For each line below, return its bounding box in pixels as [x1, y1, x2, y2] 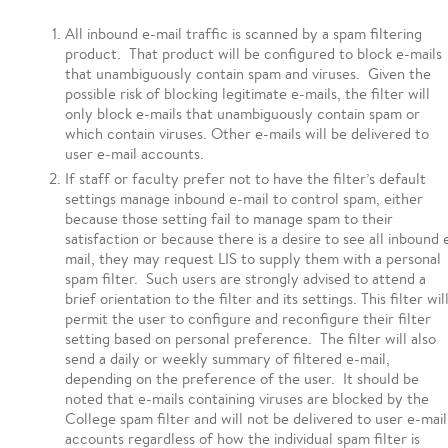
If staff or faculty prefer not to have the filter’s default [65, 169, 426, 188]
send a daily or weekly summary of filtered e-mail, [65, 349, 390, 368]
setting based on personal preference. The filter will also [65, 329, 436, 348]
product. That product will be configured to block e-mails [65, 44, 442, 63]
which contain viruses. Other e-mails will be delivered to [65, 124, 429, 143]
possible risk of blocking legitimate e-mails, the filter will [65, 84, 430, 103]
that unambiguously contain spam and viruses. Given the [65, 64, 431, 83]
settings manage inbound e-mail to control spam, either [65, 189, 423, 208]
